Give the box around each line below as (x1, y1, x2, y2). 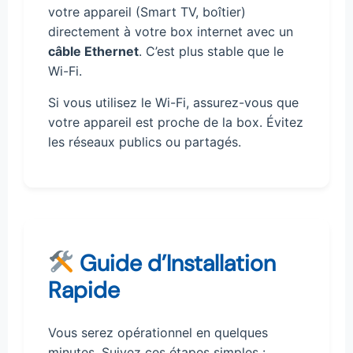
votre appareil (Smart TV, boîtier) (48, 4, 246, 20)
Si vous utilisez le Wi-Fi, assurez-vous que (48, 94, 299, 110)
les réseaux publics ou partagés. (48, 133, 241, 150)
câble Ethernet (48, 43, 139, 60)
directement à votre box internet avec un (48, 24, 293, 40)
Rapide (48, 275, 120, 306)
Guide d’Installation (73, 248, 276, 279)
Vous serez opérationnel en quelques (48, 325, 268, 341)
